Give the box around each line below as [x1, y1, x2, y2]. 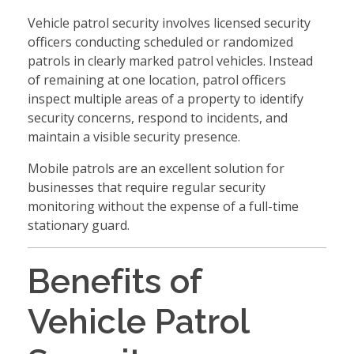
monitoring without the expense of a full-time [28, 197, 299, 215]
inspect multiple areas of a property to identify [28, 89, 303, 107]
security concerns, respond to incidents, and [28, 108, 288, 126]
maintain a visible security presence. [28, 127, 240, 145]
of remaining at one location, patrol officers [28, 70, 286, 88]
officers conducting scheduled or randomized [28, 32, 293, 51]
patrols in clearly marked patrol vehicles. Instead [28, 51, 313, 70]
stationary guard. [28, 216, 130, 234]
